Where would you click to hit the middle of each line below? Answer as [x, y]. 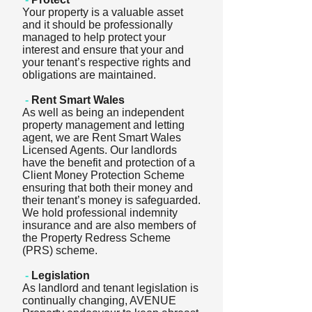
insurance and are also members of [109, 225]
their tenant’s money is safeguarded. [111, 200]
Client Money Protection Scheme [103, 175]
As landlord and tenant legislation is [110, 288]
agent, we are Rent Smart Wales [102, 138]
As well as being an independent [103, 112]
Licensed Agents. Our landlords [100, 150]
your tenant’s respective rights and [107, 62]
